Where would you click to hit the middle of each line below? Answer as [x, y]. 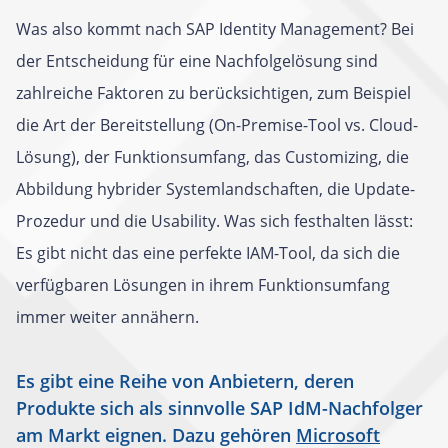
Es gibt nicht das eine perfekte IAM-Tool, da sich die [208, 253]
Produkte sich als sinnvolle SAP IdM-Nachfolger [219, 408]
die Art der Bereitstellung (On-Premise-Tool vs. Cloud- [217, 125]
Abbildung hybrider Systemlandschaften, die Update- [215, 189]
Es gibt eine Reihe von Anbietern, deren [185, 381]
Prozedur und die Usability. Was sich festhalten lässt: [214, 221]
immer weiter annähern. [107, 317]
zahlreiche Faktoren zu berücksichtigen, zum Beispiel [213, 93]
